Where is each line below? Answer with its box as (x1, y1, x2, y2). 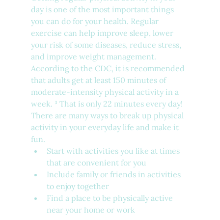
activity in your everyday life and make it (30, 122, 181, 133)
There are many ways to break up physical (30, 110, 186, 121)
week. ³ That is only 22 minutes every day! (30, 99, 185, 109)
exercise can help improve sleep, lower (30, 28, 175, 38)
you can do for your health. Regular (30, 16, 161, 27)
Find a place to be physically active (46, 193, 175, 203)
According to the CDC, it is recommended (30, 63, 187, 74)
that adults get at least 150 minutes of (30, 75, 168, 85)
